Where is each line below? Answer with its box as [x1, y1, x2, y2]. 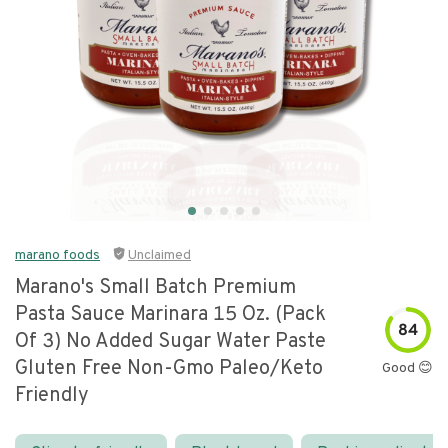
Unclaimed [128, 247, 191, 264]
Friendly [15, 383, 89, 409]
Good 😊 [382, 359, 433, 377]
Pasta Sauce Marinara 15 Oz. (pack [15, 302, 326, 328]
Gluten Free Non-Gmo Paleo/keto [15, 356, 323, 382]
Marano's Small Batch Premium [15, 275, 296, 301]
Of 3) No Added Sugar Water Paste [15, 329, 326, 355]
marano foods [15, 247, 100, 264]
